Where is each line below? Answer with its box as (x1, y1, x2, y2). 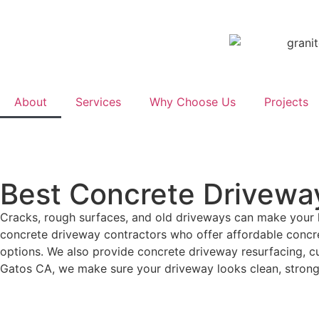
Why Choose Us (150, 95, 236, 109)
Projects (264, 95, 308, 109)
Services (75, 95, 121, 109)
